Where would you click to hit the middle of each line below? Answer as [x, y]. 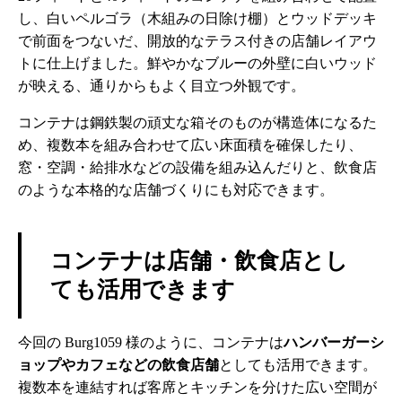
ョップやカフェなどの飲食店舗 [118, 364]
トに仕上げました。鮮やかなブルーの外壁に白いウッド [197, 63]
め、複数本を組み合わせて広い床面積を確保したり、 [190, 144]
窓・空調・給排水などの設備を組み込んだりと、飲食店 [197, 167]
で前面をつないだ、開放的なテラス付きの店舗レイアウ [197, 40]
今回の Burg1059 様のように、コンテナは [151, 342]
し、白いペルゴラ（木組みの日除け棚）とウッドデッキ [197, 18]
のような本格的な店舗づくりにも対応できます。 [176, 189]
